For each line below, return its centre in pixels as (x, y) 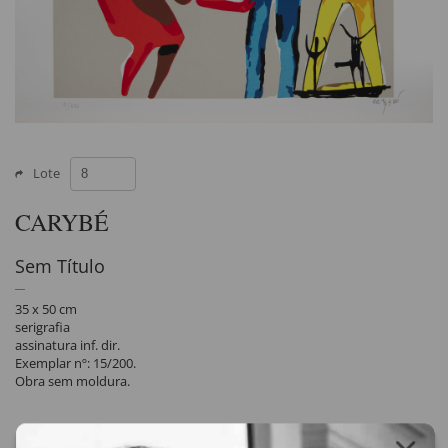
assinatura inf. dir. (67, 344)
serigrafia (42, 326)
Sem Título (60, 265)
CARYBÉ (62, 221)
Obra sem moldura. (72, 380)
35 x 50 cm (46, 308)
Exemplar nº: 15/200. (75, 362)
